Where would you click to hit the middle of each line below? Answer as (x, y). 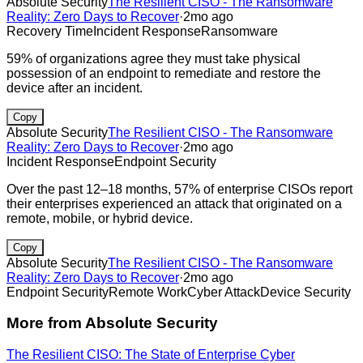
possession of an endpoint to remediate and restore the (164, 73)
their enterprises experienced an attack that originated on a (174, 203)
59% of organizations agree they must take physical (154, 58)
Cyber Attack (224, 292)
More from (46, 323)
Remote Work (148, 292)
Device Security (305, 292)
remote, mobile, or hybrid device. (100, 218)
